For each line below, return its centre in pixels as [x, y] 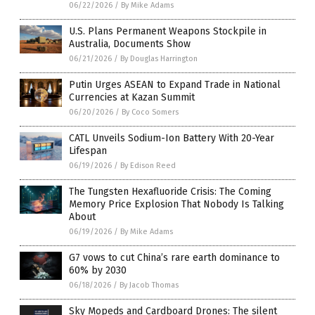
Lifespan [88, 150]
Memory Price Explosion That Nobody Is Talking [176, 204]
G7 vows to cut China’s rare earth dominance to [174, 257]
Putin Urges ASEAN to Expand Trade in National [175, 84]
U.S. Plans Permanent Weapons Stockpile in [168, 31]
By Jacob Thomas [149, 285]
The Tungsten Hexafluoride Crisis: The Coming [170, 191]
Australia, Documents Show [130, 44]
